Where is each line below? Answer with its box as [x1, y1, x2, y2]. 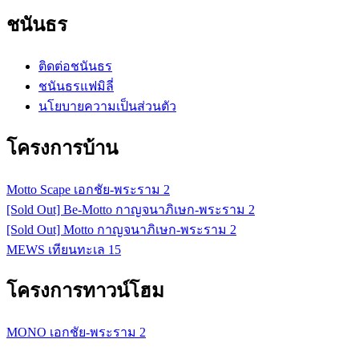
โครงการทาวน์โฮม [6, 280, 164, 302]
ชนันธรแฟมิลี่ [38, 79, 114, 93]
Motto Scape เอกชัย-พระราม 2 [6, 182, 170, 196]
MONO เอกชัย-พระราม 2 [6, 325, 146, 340]
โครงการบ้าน [6, 137, 118, 159]
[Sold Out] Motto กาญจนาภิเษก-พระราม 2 [6, 222, 236, 236]
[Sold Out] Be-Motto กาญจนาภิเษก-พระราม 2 [6, 202, 255, 216]
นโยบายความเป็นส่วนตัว [38, 99, 176, 113]
